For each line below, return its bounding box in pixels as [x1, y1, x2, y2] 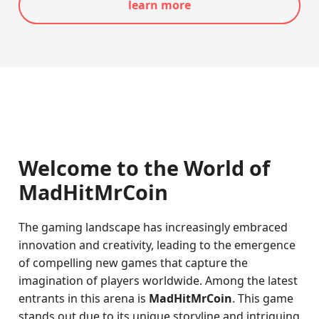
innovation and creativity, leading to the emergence [19, 237, 296, 253]
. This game [232, 291, 294, 306]
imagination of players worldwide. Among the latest [19, 273, 298, 288]
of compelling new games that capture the [19, 255, 249, 271]
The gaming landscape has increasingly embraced [19, 219, 288, 235]
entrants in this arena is [19, 291, 150, 306]
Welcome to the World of [19, 154, 271, 182]
